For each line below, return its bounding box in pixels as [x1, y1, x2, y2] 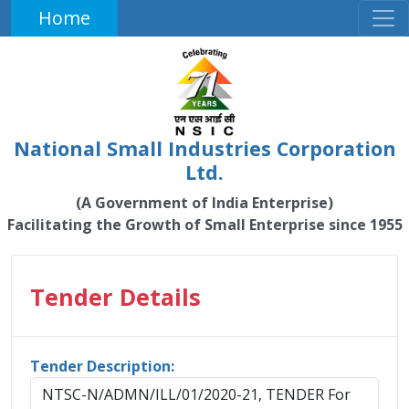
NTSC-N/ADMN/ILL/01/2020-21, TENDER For [42, 384, 351, 404]
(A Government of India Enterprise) [76, 193, 333, 213]
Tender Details [30, 281, 201, 312]
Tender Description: [30, 356, 174, 376]
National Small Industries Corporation [13, 135, 396, 162]
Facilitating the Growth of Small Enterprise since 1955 [6, 215, 403, 235]
